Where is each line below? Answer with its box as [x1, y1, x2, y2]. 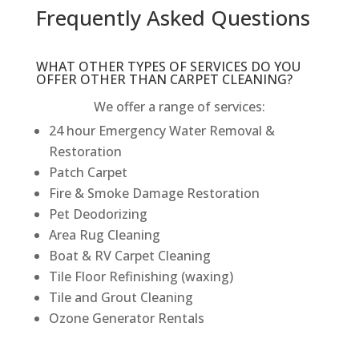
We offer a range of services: [93, 97, 265, 115]
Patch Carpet [48, 163, 127, 181]
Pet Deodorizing [48, 204, 147, 223]
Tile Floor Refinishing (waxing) [48, 267, 233, 285]
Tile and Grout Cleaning [48, 288, 193, 306]
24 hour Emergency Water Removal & [48, 121, 275, 139]
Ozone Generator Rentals [48, 309, 204, 327]
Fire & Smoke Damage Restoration [48, 184, 260, 202]
